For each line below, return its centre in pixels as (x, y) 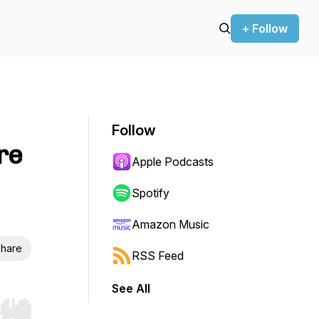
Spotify (151, 193)
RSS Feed (158, 256)
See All (131, 288)
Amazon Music (171, 224)
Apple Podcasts (173, 162)
